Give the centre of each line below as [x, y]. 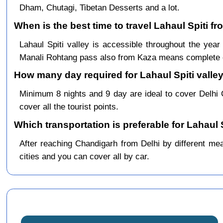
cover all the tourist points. [69, 107]
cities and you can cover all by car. [84, 156]
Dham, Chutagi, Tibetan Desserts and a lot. [99, 8]
